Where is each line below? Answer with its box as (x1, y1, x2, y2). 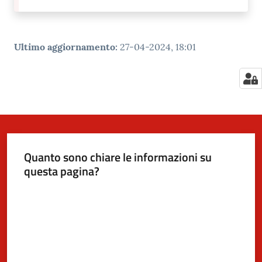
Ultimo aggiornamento (14, 40, 115, 53)
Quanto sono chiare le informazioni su (23, 147, 212, 166)
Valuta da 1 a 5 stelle (23, 185, 94, 198)
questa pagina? (23, 161, 99, 180)
